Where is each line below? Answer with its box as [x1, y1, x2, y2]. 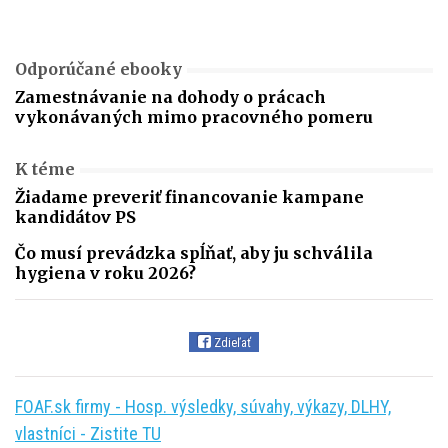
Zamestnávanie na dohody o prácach [15, 87, 326, 108]
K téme [15, 159, 75, 180]
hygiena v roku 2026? [15, 263, 196, 284]
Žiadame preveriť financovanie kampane [15, 187, 364, 208]
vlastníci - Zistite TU [15, 423, 161, 445]
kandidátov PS [15, 207, 136, 228]
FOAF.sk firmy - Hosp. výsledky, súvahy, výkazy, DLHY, [15, 396, 391, 418]
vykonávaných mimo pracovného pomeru [15, 107, 373, 128]
